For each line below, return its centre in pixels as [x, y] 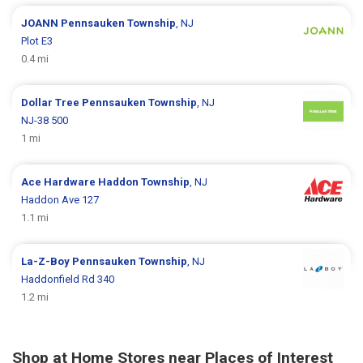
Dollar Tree [52, 102]
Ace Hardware [60, 181]
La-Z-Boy [47, 261]
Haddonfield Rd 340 [68, 279]
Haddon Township [144, 181]
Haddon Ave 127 [60, 199]
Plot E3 [37, 41]
